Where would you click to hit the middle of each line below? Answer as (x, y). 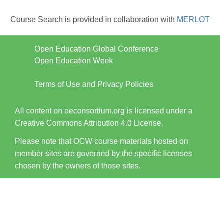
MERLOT (193, 19)
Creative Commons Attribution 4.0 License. (89, 123)
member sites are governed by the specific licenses (103, 153)
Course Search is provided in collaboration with (94, 19)
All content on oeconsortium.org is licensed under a (104, 110)
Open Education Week (74, 61)
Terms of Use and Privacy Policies (94, 84)
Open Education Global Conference (96, 49)
